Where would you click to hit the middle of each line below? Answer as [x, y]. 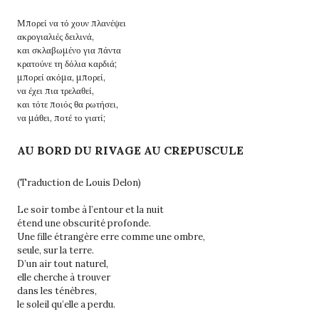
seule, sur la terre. [56, 250]
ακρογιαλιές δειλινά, [56, 36]
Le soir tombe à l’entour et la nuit [90, 209]
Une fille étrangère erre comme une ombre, [111, 236]
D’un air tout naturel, [63, 263]
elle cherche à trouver [64, 277]
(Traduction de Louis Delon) [79, 182]
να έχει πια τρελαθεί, [56, 90]
